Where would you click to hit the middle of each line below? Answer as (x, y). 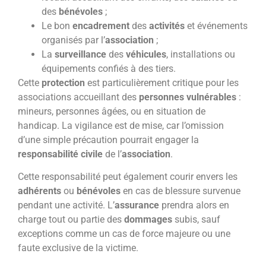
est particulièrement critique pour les (162, 83)
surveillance (80, 54)
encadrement (101, 26)
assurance (137, 205)
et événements (216, 26)
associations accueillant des (78, 97)
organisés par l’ (73, 40)
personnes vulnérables (188, 97)
